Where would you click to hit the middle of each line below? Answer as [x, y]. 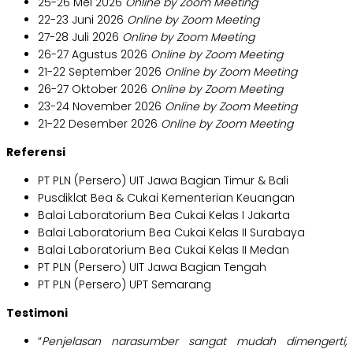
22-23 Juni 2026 [82, 20]
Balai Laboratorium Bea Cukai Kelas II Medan [163, 250]
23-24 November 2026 [101, 107]
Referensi [36, 152]
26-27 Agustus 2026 [94, 55]
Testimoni [37, 313]
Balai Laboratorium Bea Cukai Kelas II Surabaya [171, 233]
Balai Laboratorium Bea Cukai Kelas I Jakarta [164, 216]
